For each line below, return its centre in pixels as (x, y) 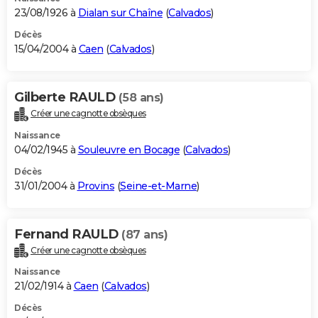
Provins (95, 186)
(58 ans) (141, 97)
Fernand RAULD (68, 234)
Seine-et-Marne (158, 186)
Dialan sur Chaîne (120, 12)
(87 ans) (144, 234)
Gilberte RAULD (66, 97)
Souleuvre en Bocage (128, 149)
